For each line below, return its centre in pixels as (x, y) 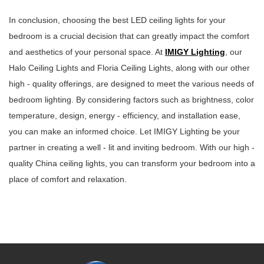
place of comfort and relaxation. (68, 179)
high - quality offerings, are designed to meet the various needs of (131, 84)
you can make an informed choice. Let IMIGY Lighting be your (124, 132)
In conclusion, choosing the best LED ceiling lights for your (117, 20)
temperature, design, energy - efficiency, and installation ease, (125, 116)
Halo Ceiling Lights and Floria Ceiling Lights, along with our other (129, 68)
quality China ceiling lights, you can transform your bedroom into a (132, 164)
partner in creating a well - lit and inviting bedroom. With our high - (132, 148)
